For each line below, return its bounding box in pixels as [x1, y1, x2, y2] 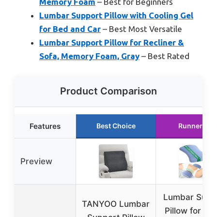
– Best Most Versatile [101, 24, 182, 34]
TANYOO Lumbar [82, 199, 150, 209]
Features [30, 121, 61, 131]
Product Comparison [60, 85, 157, 97]
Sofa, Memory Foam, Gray [39, 51, 139, 61]
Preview [20, 156, 52, 166]
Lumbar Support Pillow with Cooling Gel [39, 11, 193, 20]
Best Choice [96, 121, 136, 130]
